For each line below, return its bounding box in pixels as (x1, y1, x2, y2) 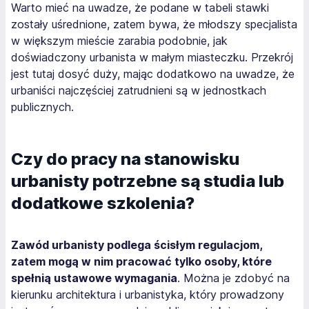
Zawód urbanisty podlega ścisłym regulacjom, (11, 237, 262, 252)
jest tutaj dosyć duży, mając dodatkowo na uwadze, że (11, 66, 295, 81)
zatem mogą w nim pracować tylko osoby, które (11, 254, 272, 268)
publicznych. (11, 99, 74, 114)
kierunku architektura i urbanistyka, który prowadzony (11, 287, 284, 301)
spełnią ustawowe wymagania (11, 270, 177, 285)
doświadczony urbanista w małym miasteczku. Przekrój (11, 50, 293, 64)
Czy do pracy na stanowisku (11, 148, 239, 169)
